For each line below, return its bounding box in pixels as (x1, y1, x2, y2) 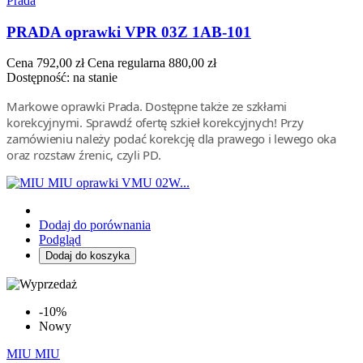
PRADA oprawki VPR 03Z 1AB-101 (6, 23, 251, 41)
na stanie (73, 70, 117, 85)
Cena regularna (88, 56, 165, 70)
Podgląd (39, 233, 81, 247)
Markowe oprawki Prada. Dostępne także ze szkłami (6, 98, 287, 115)
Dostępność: (6, 70, 73, 85)
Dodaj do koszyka (45, 250, 130, 263)
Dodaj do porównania (39, 218, 151, 233)
